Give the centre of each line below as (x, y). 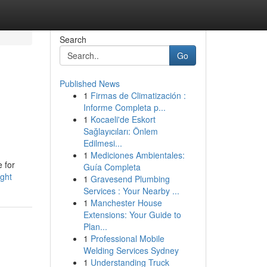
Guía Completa (112, 167)
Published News (89, 83)
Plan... (95, 226)
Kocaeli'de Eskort (123, 119)
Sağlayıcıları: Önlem (120, 131)
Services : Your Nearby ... (131, 191)
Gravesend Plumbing (130, 179)
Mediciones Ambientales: (137, 155)
